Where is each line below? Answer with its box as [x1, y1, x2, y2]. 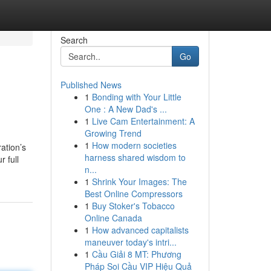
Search [60, 34, 88, 46]
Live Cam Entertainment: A [91, 115, 195, 127]
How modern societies [91, 139, 177, 151]
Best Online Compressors [84, 188, 183, 200]
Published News [60, 79, 122, 91]
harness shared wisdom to [84, 151, 186, 163]
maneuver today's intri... [84, 236, 177, 248]
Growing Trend [84, 127, 142, 139]
